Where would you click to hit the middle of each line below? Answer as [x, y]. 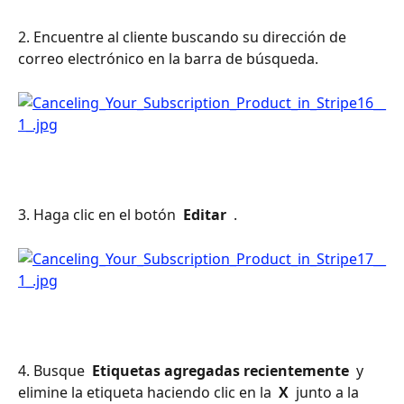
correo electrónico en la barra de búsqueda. [168, 59]
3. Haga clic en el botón [99, 215]
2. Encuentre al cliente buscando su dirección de [184, 37]
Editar [205, 215]
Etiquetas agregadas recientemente [220, 371]
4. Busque [53, 371]
